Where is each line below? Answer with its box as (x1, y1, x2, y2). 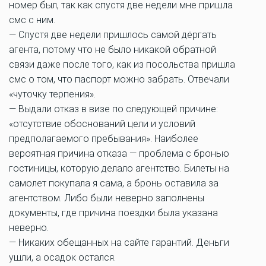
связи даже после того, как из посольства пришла (9, 59, 235, 70)
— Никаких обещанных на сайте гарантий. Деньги (9, 237, 229, 248)
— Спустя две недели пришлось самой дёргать (9, 29, 217, 40)
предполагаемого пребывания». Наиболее (9, 133, 198, 144)
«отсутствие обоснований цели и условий (9, 118, 195, 129)
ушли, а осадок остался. (9, 252, 116, 263)
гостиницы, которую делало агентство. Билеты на (9, 163, 229, 174)
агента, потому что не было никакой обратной (9, 44, 216, 55)
